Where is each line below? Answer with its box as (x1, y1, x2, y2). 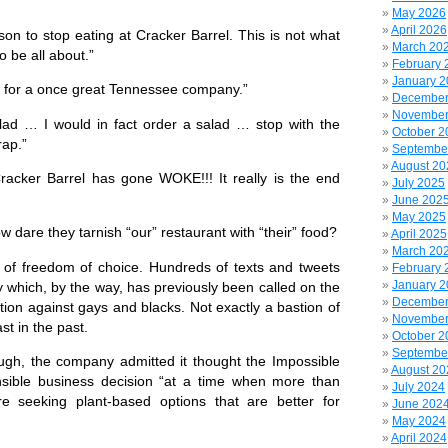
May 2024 (392, 414, 446, 428)
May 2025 (392, 210, 446, 224)
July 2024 (392, 380, 445, 394)
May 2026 (392, 6, 446, 20)
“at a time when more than (159, 373, 341, 390)
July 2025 (392, 176, 445, 190)
